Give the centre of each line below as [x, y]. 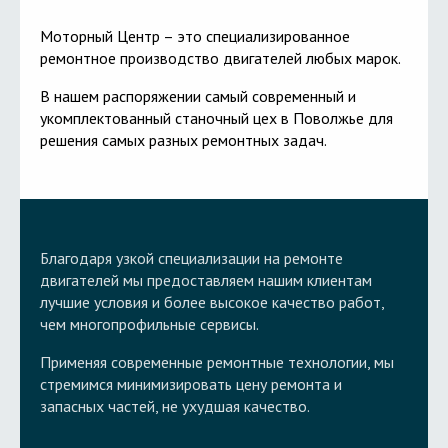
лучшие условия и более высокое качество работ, [212, 302]
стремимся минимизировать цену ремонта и [191, 384]
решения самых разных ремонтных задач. [183, 140]
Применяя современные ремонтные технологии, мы [217, 362]
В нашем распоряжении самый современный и [198, 96]
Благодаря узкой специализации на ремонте [191, 258]
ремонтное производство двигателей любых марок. [220, 58]
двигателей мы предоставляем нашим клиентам [206, 280]
